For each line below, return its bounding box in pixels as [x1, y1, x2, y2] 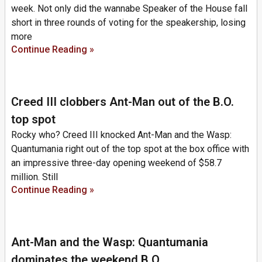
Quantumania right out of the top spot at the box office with [11, 143, 249, 154]
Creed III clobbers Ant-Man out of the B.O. [11, 94, 234, 109]
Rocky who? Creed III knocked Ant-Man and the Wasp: [11, 129, 232, 140]
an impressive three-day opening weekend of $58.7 [11, 157, 222, 168]
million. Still [11, 171, 58, 182]
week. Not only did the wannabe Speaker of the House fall [11, 2, 247, 14]
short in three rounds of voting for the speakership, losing [11, 16, 246, 28]
